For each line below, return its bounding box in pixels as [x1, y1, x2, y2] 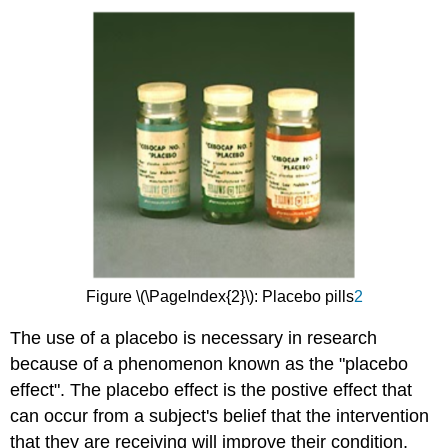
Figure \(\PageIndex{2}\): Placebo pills [85, 288, 354, 306]
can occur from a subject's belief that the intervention [10, 406, 430, 427]
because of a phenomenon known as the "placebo [10, 354, 409, 375]
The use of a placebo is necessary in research [10, 328, 378, 349]
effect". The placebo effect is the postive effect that [10, 380, 413, 401]
